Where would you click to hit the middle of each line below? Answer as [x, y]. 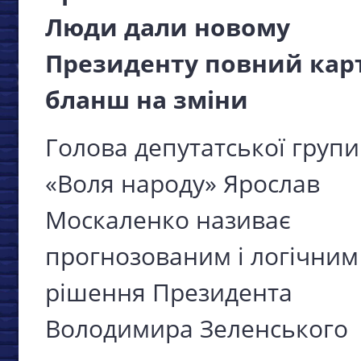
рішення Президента [169, 292]
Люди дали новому [168, 27]
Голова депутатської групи [202, 147]
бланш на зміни [147, 99]
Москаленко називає [168, 219]
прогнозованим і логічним [202, 255]
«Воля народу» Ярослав [183, 183]
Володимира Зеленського [197, 328]
